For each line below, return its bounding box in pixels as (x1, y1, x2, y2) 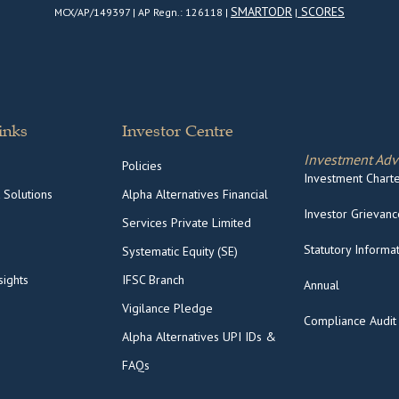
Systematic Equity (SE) (122, 243, 239, 260)
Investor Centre (122, 121, 234, 142)
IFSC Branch (122, 272, 185, 289)
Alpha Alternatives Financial (122, 186, 269, 203)
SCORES (297, 3, 345, 20)
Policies (122, 158, 163, 175)
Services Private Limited (122, 215, 252, 232)
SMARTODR (231, 3, 292, 20)
